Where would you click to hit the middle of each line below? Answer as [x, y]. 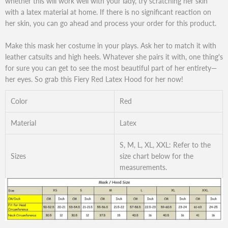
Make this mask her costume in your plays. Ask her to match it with [111, 45]
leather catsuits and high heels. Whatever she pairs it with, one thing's [114, 56]
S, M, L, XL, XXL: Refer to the [165, 145]
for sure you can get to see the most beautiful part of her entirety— [111, 68]
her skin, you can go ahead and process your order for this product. [111, 23]
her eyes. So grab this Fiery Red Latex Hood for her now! [94, 79]
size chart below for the [156, 156]
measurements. [143, 167]
